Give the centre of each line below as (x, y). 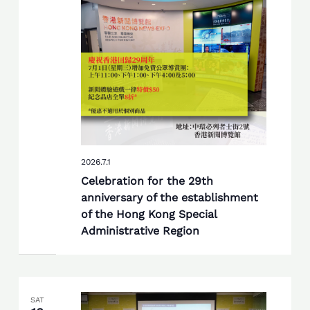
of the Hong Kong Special (149, 215)
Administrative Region (140, 231)
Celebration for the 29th (147, 181)
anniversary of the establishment (169, 198)
